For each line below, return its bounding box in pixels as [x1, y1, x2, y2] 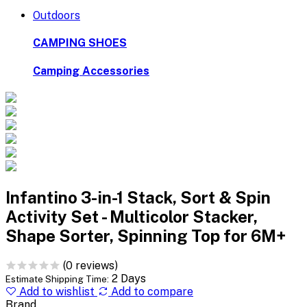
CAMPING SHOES [33, 36, 127, 50]
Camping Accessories [33, 64, 149, 77]
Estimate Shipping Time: [5, 273, 109, 284]
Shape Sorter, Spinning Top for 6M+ [5, 225, 286, 245]
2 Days [112, 271, 146, 285]
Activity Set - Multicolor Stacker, [5, 206, 258, 226]
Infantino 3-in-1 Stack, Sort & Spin [5, 187, 271, 207]
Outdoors [33, 8, 80, 22]
